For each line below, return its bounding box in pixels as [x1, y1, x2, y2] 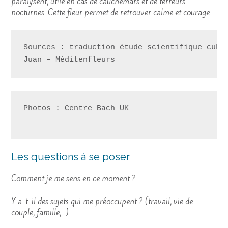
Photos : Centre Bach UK [23, 104, 133, 113]
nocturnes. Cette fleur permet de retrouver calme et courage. [11, 7, 211, 18]
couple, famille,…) [11, 207, 69, 218]
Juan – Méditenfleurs [23, 55, 115, 65]
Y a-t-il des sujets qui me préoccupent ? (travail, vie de [11, 195, 193, 207]
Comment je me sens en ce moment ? [11, 173, 136, 184]
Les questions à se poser [11, 151, 130, 163]
